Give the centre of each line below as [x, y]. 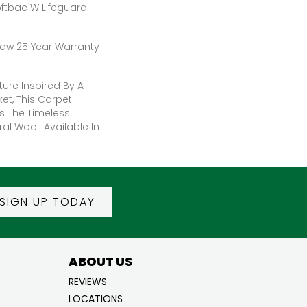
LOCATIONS [95, 298]
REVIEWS [87, 281]
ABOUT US [100, 261]
